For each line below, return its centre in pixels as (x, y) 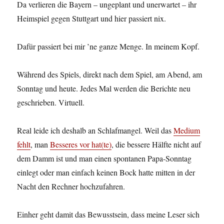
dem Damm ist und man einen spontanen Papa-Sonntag (104, 158)
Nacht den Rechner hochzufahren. (71, 186)
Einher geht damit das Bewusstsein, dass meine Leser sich (108, 214)
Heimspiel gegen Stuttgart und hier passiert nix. (92, 18)
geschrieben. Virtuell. (51, 102)
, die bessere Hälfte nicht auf (156, 144)
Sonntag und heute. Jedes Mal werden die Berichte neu (104, 88)
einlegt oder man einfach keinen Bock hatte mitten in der (106, 172)
